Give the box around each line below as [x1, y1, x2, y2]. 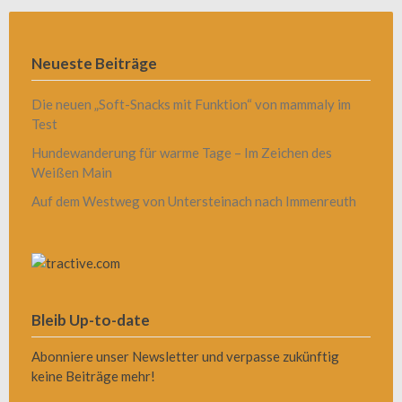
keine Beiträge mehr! [31, 367, 155, 384]
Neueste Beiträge [31, 53, 157, 73]
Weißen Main [31, 163, 112, 180]
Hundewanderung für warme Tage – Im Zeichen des [31, 144, 332, 161]
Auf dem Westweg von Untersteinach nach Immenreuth [31, 192, 356, 209]
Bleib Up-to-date [31, 310, 150, 329]
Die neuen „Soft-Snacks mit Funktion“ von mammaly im [31, 95, 351, 112]
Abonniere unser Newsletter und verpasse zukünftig [31, 347, 339, 364]
